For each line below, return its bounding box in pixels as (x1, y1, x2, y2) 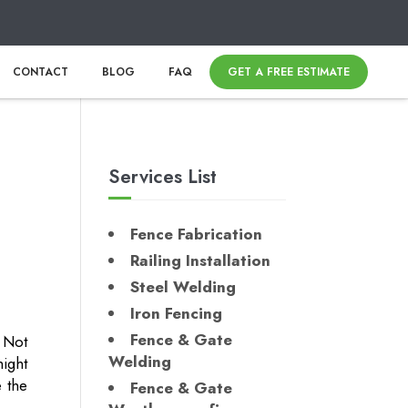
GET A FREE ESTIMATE (228, 64, 350, 80)
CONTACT (13, 64, 68, 80)
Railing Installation (130, 250, 271, 272)
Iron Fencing (130, 302, 223, 325)
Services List (108, 163, 218, 190)
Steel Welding (130, 276, 237, 299)
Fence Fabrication (130, 223, 263, 245)
